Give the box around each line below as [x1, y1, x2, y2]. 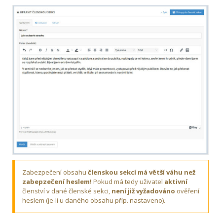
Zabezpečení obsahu [22, 167, 88, 177]
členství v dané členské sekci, [22, 186, 111, 195]
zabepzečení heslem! [22, 177, 92, 186]
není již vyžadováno [111, 186, 175, 195]
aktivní [164, 177, 187, 186]
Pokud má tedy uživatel [92, 177, 164, 186]
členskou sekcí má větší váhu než [88, 167, 195, 177]
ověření [175, 186, 199, 195]
